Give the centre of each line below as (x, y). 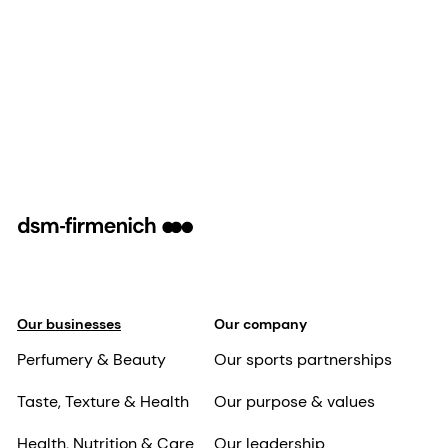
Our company (260, 324)
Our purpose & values (294, 402)
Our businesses (69, 324)
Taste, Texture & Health (103, 402)
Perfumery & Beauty (91, 360)
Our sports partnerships (302, 360)
